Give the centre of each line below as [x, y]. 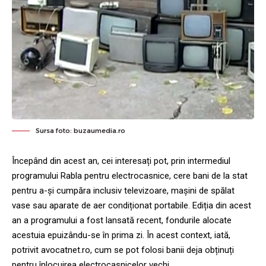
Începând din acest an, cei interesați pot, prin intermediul [121, 161]
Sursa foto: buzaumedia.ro [80, 131]
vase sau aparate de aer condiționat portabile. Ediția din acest [132, 206]
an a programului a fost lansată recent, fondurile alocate [122, 221]
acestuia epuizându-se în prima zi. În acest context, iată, [121, 235]
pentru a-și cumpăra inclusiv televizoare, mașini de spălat [123, 191]
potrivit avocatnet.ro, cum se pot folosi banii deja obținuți [123, 250]
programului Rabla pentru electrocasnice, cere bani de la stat [130, 176]
